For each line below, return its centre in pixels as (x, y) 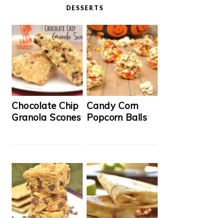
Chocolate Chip (45, 105)
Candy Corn (112, 105)
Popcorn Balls (117, 117)
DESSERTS (85, 8)
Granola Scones (46, 117)
